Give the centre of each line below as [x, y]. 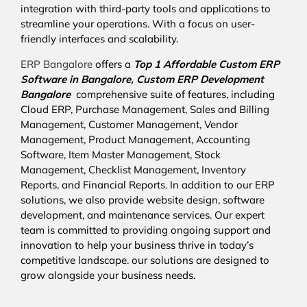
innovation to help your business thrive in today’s [137, 245]
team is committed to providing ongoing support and [146, 230]
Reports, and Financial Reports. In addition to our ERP [148, 185]
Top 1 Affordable [175, 64]
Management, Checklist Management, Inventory [133, 170]
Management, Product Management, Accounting [135, 140]
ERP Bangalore [57, 64]
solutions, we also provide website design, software [143, 200]
